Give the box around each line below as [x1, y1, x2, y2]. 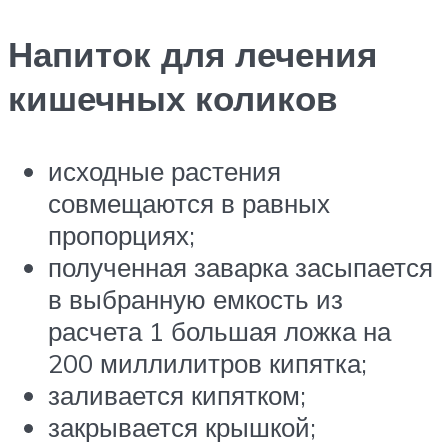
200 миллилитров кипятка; [48, 347, 367, 380]
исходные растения [48, 155, 281, 188]
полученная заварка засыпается [48, 251, 433, 284]
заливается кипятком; [48, 379, 306, 412]
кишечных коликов [8, 76, 338, 121]
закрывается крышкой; [48, 411, 316, 444]
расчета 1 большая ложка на [48, 315, 391, 348]
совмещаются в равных [48, 187, 330, 220]
